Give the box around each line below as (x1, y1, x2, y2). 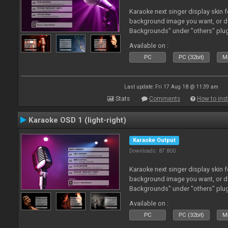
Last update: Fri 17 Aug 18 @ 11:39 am (124, 84, 218, 90)
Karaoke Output (133, 137, 176, 144)
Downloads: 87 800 (129, 148, 176, 154)
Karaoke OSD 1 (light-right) (28, 116, 126, 125)
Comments (149, 95, 180, 102)
